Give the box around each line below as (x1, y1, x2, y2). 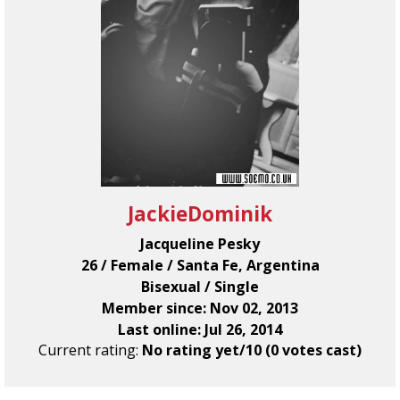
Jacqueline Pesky (140, 234, 260, 254)
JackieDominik (128, 200, 272, 228)
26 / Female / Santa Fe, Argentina (80, 255, 320, 275)
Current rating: (38, 340, 142, 360)
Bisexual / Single (141, 277, 259, 296)
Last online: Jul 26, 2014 (118, 320, 282, 339)
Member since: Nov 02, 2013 (102, 298, 298, 318)
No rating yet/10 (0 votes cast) (142, 340, 362, 360)
